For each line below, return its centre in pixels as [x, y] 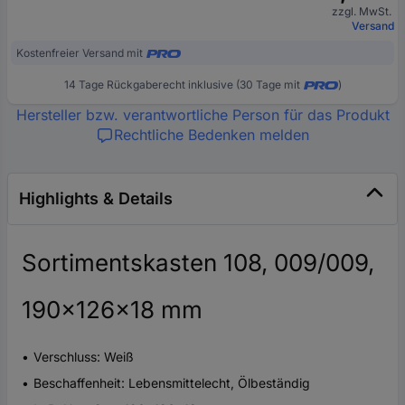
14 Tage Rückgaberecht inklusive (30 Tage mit [182, 85]
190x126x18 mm [112, 310]
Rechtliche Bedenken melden [212, 135]
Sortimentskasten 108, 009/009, [198, 263]
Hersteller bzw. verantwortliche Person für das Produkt [202, 115]
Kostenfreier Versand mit [80, 53]
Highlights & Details [96, 199]
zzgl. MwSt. [363, 12]
